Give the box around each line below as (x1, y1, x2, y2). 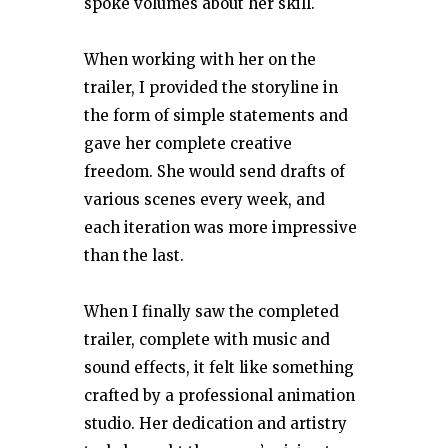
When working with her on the (84, 49, 316, 69)
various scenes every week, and (84, 189, 325, 209)
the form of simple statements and (84, 105, 348, 125)
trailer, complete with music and (84, 329, 330, 349)
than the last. (84, 245, 184, 265)
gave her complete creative (84, 133, 292, 153)
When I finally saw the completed (84, 301, 339, 321)
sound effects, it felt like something (84, 357, 354, 377)
